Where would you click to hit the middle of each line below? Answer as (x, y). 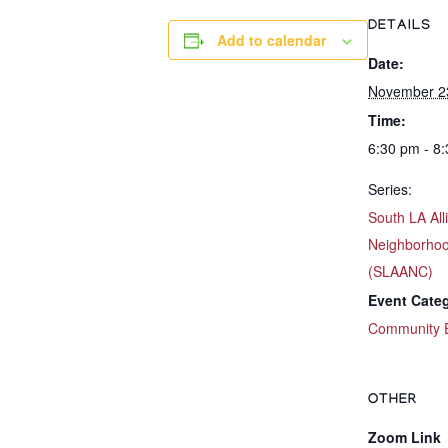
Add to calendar (271, 40)
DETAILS (399, 27)
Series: (390, 189)
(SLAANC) (400, 271)
